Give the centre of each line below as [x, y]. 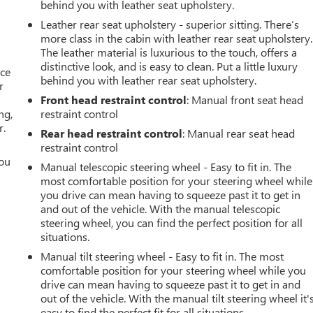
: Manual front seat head [245, 99]
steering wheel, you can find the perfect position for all [172, 222]
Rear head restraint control [112, 133]
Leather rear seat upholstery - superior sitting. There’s [170, 24]
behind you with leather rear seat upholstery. [149, 80]
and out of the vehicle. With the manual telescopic [161, 208]
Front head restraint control [114, 99]
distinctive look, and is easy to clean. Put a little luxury [169, 66]
